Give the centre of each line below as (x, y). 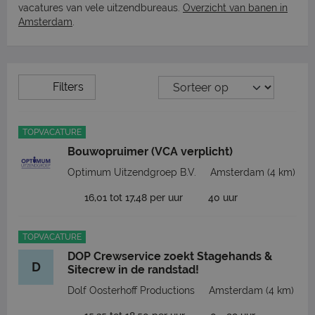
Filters (68, 87)
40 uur (223, 198)
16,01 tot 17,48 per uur (134, 198)
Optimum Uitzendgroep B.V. (132, 172)
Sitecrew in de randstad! (133, 270)
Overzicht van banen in (235, 8)
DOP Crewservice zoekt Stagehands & (170, 256)
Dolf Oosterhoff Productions (131, 290)
